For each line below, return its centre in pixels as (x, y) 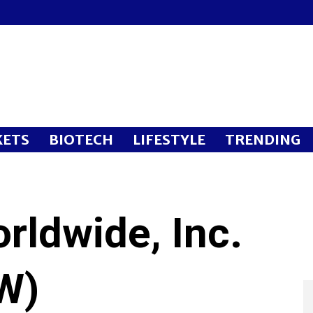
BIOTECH (81, 139)
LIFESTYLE (169, 139)
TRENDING (263, 139)
